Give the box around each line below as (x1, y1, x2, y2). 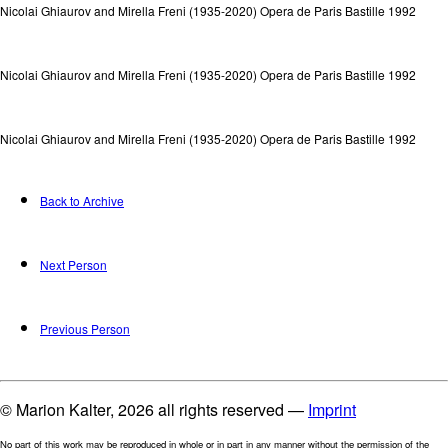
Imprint (308, 397, 356, 421)
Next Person (40, 256, 107, 274)
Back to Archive (40, 192, 124, 210)
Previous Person (40, 319, 130, 337)
